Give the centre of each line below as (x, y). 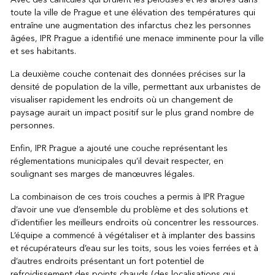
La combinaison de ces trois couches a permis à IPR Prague (127, 196)
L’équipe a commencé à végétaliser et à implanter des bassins (133, 235)
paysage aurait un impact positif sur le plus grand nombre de (132, 112)
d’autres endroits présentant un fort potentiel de (107, 261)
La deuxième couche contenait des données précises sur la (128, 74)
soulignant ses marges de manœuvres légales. (102, 174)
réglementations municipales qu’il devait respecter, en (117, 161)
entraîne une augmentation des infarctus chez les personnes (130, 25)
